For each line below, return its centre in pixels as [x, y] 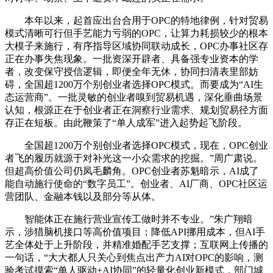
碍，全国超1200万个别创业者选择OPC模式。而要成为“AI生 [134, 85]
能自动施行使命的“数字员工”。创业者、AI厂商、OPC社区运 [136, 184]
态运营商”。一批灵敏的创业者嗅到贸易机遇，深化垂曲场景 [134, 97]
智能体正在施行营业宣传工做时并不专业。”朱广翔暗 [129, 219]
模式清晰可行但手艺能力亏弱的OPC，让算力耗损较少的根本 [136, 34]
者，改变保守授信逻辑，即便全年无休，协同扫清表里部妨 [132, 72]
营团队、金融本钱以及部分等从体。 [83, 197]
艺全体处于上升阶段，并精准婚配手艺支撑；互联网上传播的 [136, 245]
